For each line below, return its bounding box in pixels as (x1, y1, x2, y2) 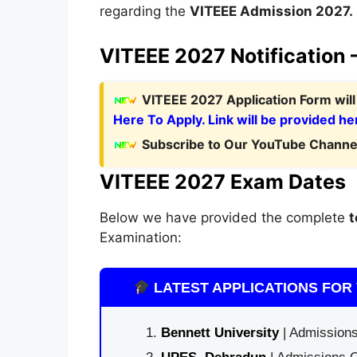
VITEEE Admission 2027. (189, 3, 353, 19)
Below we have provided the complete (99, 209, 349, 226)
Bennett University (160, 325, 279, 340)
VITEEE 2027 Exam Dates (99, 169, 346, 194)
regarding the (99, 3, 190, 19)
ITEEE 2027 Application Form (151, 91, 335, 108)
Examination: (99, 229, 182, 245)
